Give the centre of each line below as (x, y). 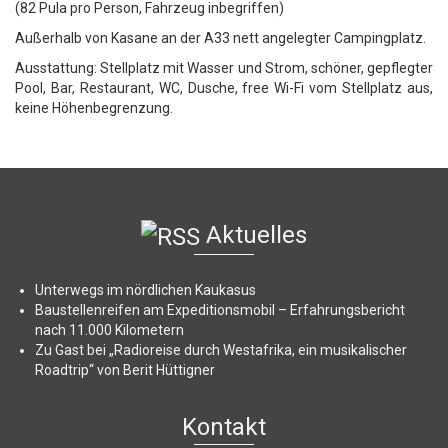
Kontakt (224, 426)
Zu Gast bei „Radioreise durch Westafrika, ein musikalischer (221, 349)
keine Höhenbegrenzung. (94, 108)
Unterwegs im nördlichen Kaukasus (145, 289)
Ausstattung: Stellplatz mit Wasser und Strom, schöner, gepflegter (224, 68)
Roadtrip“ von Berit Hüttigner (125, 369)
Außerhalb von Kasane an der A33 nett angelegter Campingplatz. (220, 38)
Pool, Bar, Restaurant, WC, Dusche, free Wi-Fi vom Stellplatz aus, (224, 88)
